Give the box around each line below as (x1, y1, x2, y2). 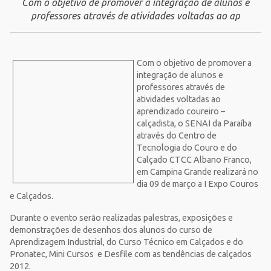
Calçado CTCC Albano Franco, (137, 155, 252, 165)
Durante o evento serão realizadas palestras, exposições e (10, 213, 233, 223)
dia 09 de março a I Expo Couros (137, 179, 258, 189)
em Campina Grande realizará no (137, 167, 258, 177)
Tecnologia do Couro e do (137, 143, 237, 152)
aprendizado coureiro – (137, 106, 225, 116)
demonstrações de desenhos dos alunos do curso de (10, 225, 212, 235)
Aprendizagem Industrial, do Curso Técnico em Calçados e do (10, 237, 243, 247)
